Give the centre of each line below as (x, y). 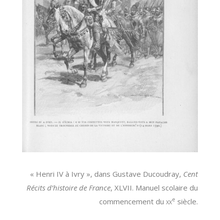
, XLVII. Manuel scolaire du (154, 187)
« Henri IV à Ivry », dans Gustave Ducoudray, (107, 174)
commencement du (133, 201)
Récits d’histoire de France (69, 187)
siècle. (187, 201)
